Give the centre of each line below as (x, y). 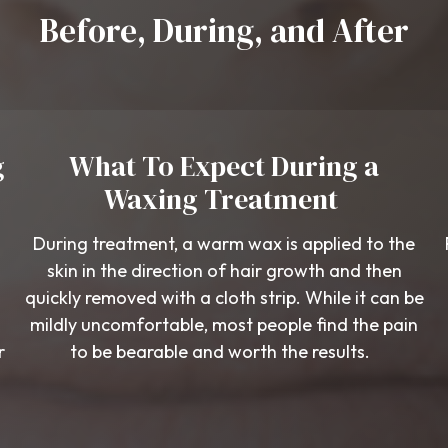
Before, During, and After (224, 30)
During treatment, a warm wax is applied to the (224, 243)
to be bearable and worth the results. (224, 351)
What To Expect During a (224, 166)
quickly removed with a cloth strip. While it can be (224, 297)
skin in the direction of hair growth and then (224, 270)
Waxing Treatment (224, 199)
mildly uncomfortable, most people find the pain (224, 324)
